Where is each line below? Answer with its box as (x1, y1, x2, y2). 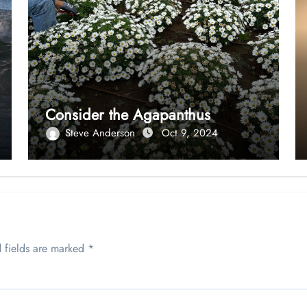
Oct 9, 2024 (162, 125, 219, 140)
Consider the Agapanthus (45, 103, 211, 125)
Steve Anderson (65, 125, 139, 140)
